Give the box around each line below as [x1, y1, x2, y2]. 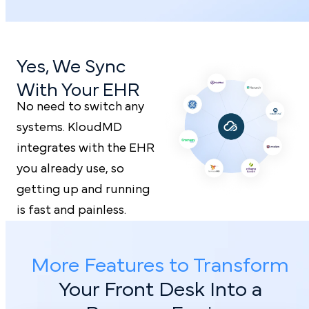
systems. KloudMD [17, 121, 122, 134]
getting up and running [17, 183, 150, 196]
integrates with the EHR [17, 141, 154, 154]
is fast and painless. [17, 203, 126, 217]
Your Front [58, 279, 159, 300]
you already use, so [17, 162, 124, 175]
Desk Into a [158, 279, 262, 300]
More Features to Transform [31, 255, 289, 276]
